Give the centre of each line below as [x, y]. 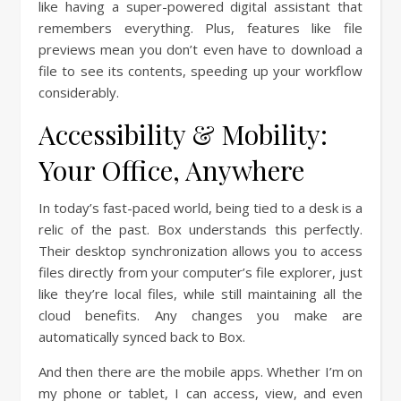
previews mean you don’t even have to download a [200, 50]
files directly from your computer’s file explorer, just [200, 273]
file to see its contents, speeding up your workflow [200, 71]
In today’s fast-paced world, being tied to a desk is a [200, 208]
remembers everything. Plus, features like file [200, 28]
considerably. [79, 93]
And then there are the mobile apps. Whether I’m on [200, 372]
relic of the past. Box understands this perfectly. [200, 230]
